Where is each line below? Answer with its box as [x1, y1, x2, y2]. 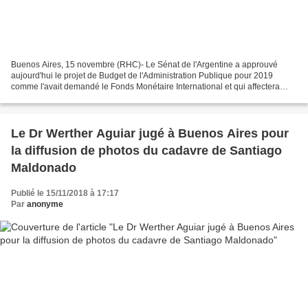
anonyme [27, 199, 63, 209]
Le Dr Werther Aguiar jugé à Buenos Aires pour [11, 126, 289, 140]
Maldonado [11, 160, 76, 175]
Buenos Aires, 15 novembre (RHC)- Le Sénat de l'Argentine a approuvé [11, 59, 278, 69]
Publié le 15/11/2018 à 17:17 [11, 188, 119, 198]
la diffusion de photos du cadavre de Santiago [11, 143, 282, 157]
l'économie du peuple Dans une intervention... [11, 92, 182, 102]
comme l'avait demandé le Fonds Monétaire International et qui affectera [11, 81, 280, 91]
